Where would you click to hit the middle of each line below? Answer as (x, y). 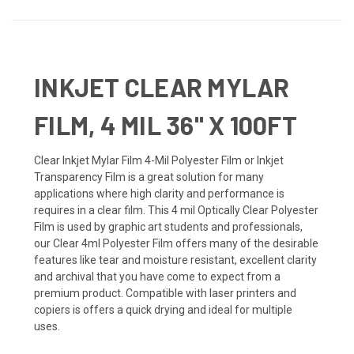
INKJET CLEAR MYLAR (162, 87)
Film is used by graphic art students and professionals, (168, 226)
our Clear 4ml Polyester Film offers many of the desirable (176, 243)
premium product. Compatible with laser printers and (165, 293)
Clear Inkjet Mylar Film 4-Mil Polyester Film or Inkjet (159, 160)
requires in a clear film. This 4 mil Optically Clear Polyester (176, 210)
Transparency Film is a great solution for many (149, 177)
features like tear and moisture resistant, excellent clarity (175, 260)
